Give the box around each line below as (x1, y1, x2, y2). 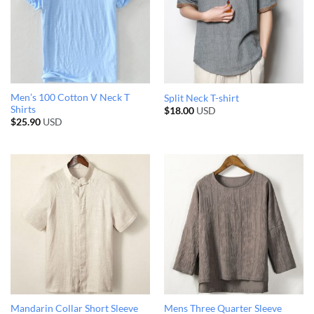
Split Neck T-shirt (163, 92, 239, 104)
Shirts (10, 104, 36, 116)
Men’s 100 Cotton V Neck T (10, 92, 130, 104)
